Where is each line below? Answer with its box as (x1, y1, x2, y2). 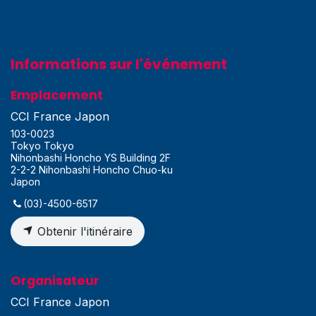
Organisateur (11, 272, 99, 290)
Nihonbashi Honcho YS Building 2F (11, 152, 171, 164)
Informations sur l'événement (11, 54, 227, 75)
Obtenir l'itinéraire (34, 224, 133, 239)
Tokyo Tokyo (11, 140, 74, 152)
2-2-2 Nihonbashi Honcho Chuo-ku (11, 164, 173, 176)
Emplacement (11, 87, 103, 104)
